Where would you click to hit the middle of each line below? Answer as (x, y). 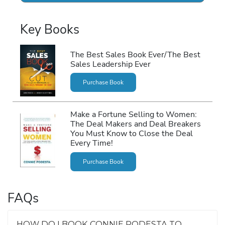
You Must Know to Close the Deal (131, 134)
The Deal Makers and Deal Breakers (135, 124)
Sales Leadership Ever (110, 64)
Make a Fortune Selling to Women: (133, 115)
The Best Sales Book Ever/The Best (135, 54)
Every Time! (91, 143)
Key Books (50, 29)
